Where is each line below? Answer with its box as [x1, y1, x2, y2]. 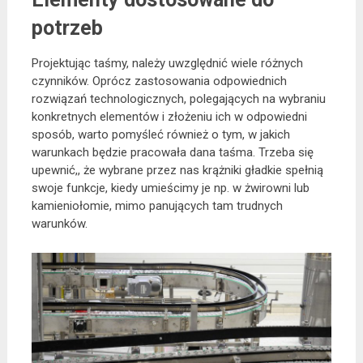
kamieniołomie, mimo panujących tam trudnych [31, 199, 283, 213]
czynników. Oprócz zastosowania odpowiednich [31, 74, 287, 88]
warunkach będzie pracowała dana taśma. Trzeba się [31, 145, 314, 160]
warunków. [31, 216, 88, 231]
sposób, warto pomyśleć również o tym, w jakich [31, 127, 290, 142]
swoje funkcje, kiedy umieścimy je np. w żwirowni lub [31, 181, 310, 195]
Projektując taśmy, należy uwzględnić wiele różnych [31, 56, 303, 70]
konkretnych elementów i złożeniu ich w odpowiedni [31, 109, 307, 124]
